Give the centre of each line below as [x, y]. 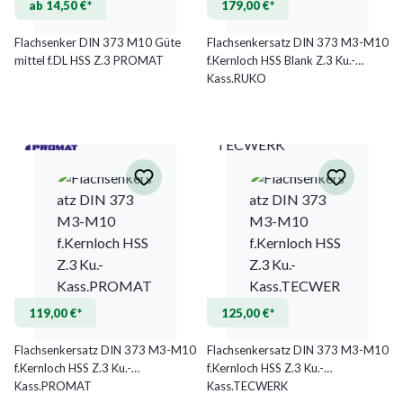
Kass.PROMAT [53, 385]
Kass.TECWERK [247, 385]
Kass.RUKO [237, 78]
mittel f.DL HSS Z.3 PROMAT [89, 60]
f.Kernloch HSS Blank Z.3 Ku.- [281, 60]
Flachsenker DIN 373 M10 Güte [98, 42]
